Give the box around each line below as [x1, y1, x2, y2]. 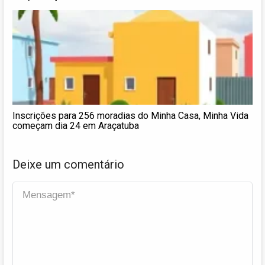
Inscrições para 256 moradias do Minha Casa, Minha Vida [12, 109, 248, 121]
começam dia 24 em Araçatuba [12, 119, 139, 131]
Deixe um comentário [12, 157, 124, 172]
